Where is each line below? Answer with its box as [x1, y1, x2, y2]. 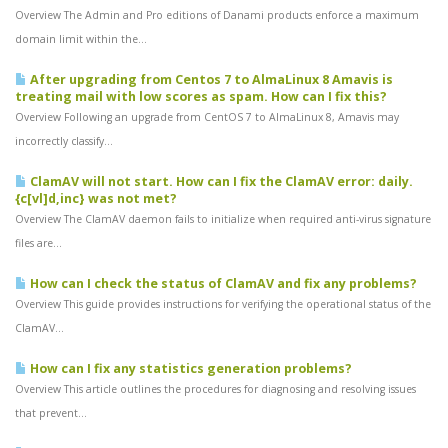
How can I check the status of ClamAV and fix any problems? [27, 275, 417, 292]
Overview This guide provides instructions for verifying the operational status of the [15, 297, 431, 311]
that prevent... [15, 406, 87, 420]
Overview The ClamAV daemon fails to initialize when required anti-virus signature [15, 212, 431, 226]
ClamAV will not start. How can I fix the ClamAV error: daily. [27, 173, 413, 190]
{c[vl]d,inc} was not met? [15, 190, 177, 207]
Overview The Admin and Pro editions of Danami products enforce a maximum [15, 8, 419, 22]
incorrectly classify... [15, 134, 113, 148]
